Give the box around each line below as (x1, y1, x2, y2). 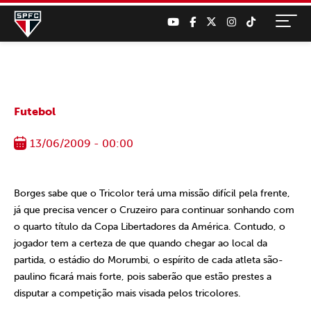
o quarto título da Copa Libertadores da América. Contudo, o (14, 221, 285, 233)
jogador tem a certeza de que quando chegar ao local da (14, 237, 267, 249)
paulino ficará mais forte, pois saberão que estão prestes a (14, 271, 271, 283)
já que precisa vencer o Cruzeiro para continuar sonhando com (14, 204, 294, 216)
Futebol (14, 105, 56, 118)
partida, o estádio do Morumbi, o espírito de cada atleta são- (14, 254, 283, 266)
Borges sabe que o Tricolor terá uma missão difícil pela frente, (14, 187, 290, 199)
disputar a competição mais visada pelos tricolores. (14, 287, 241, 299)
